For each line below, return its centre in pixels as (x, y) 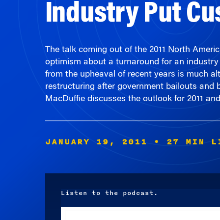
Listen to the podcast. (109, 168)
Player (69, 199)
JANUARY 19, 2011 (96, 117)
